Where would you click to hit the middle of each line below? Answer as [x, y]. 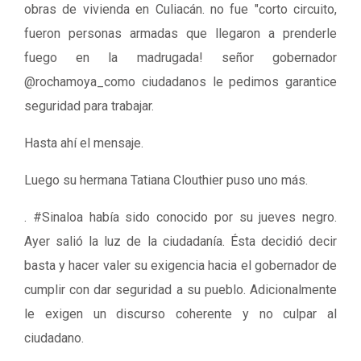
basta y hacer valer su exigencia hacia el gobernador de [180, 266]
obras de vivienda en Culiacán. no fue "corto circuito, [180, 9]
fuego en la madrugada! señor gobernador [180, 58]
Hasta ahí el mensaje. [84, 143]
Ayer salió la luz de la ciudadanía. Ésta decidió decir [180, 241]
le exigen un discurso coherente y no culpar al [180, 314]
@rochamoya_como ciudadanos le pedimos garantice [180, 82]
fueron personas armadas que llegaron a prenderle [180, 33]
